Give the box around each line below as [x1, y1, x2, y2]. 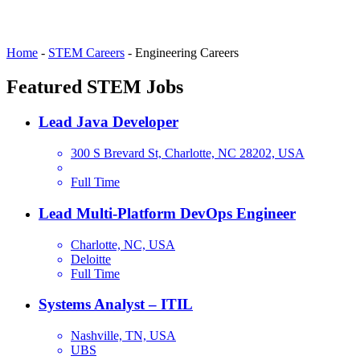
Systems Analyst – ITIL [39, 296, 193, 313]
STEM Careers [48, 45, 125, 59]
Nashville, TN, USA [71, 329, 176, 343]
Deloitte [71, 252, 111, 266]
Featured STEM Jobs [6, 76, 183, 97]
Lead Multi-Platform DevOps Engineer [39, 204, 296, 222]
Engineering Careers [135, 45, 239, 59]
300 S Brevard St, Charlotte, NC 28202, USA [71, 146, 305, 161]
